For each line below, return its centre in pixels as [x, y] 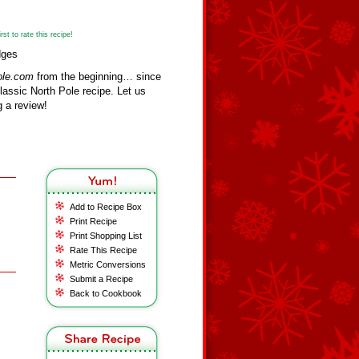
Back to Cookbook [106, 293]
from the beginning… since [97, 77]
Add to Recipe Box [106, 207]
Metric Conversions [108, 264]
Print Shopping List [106, 236]
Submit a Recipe [101, 279]
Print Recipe [93, 221]
